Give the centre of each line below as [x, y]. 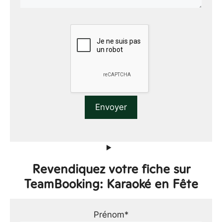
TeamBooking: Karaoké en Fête [111, 184]
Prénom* [111, 214]
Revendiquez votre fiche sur [111, 169]
